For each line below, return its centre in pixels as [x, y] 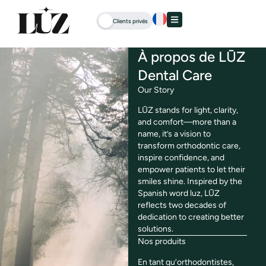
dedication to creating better [191, 217]
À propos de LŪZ [191, 57]
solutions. [155, 229]
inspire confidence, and [181, 158]
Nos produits [161, 242]
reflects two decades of [182, 205]
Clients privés [130, 21]
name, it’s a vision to [174, 134]
